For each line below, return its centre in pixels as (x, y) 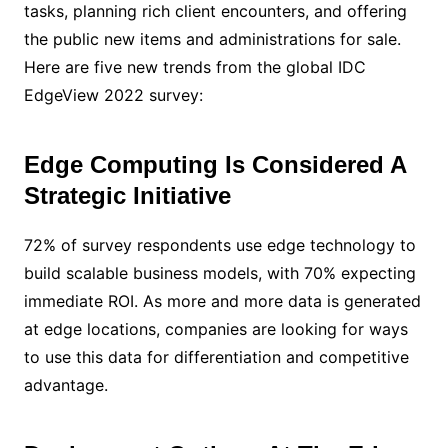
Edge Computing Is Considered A (214, 164)
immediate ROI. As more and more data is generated (222, 300)
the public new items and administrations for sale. (212, 38)
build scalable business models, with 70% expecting (219, 272)
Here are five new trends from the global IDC (194, 66)
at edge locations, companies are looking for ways (215, 328)
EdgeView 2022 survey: (113, 94)
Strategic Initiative (127, 195)
